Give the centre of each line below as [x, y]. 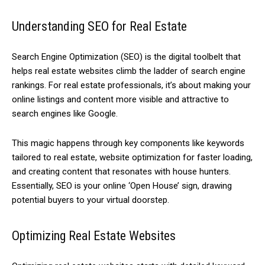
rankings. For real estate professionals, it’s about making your [131, 85]
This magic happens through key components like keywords [128, 143]
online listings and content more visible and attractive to [120, 100]
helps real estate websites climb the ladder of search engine [129, 71]
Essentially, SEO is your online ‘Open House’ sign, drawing [122, 186]
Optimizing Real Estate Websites [94, 236]
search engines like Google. [66, 114]
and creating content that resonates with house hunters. [121, 172]
